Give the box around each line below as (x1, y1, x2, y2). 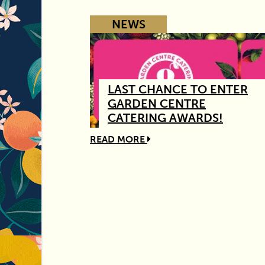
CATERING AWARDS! (108, 110, 223, 125)
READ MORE (90, 133, 147, 145)
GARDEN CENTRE (108, 96, 206, 111)
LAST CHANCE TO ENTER (108, 82, 248, 96)
